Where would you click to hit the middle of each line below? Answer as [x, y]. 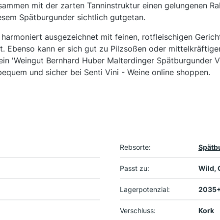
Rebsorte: [135, 147]
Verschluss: [138, 211]
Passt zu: [135, 168]
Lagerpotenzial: [145, 190]
